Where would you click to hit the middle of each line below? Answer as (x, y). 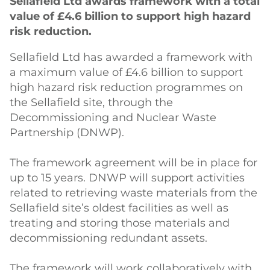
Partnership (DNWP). (67, 133)
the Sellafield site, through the (91, 102)
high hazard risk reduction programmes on (126, 87)
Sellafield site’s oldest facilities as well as (119, 208)
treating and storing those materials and (120, 223)
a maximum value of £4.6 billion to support (126, 72)
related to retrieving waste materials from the (133, 193)
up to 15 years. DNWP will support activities (127, 178)
